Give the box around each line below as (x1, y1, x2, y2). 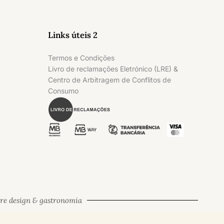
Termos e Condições (48, 53, 114, 62)
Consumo (48, 86, 78, 95)
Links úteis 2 (48, 29, 97, 40)
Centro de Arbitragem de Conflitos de (48, 75, 171, 84)
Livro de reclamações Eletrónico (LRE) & (48, 64, 178, 73)
